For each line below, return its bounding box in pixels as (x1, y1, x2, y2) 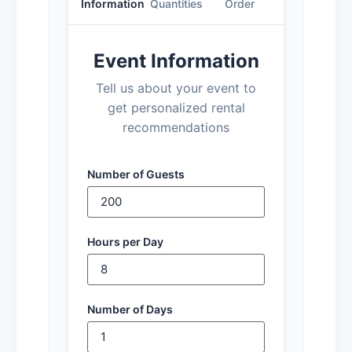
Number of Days (87, 302, 173, 316)
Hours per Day (87, 234, 163, 248)
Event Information (93, 49, 259, 72)
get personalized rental (107, 99, 245, 115)
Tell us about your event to (96, 79, 256, 96)
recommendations (123, 119, 229, 135)
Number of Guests (87, 167, 185, 181)
